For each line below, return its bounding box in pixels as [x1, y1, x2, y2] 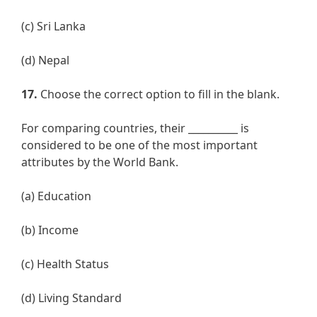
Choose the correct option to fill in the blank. [38, 86, 279, 103]
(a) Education [21, 188, 91, 204]
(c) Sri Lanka [21, 18, 86, 35]
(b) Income [21, 222, 79, 238]
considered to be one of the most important [21, 137, 258, 154]
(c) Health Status [21, 256, 109, 272]
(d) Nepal [21, 52, 69, 69]
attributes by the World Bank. [21, 154, 178, 171]
